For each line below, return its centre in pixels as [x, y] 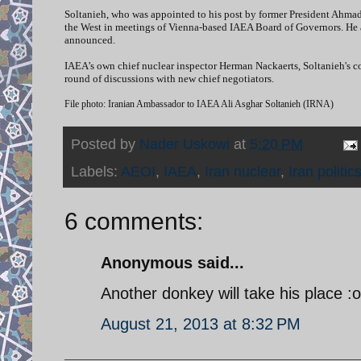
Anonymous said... [172, 262]
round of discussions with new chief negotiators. [169, 78]
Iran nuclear [243, 171]
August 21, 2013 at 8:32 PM [201, 324]
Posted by [105, 144]
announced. [90, 39]
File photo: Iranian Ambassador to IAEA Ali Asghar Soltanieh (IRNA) [199, 104]
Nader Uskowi [185, 144]
